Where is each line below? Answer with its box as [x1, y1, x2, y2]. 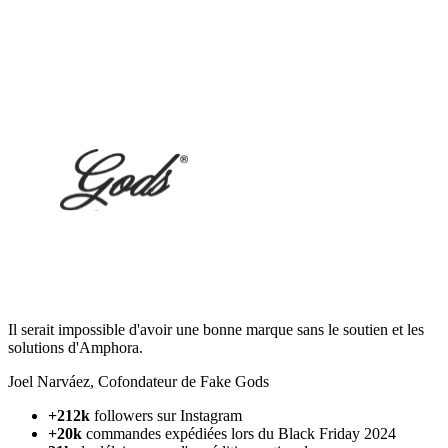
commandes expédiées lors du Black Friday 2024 [86, 425, 396, 443]
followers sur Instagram [90, 407, 242, 425]
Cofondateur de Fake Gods [98, 373, 269, 391]
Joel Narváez [8, 373, 90, 391]
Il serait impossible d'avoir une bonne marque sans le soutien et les [8, 321, 424, 339]
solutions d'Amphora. [8, 339, 143, 357]
